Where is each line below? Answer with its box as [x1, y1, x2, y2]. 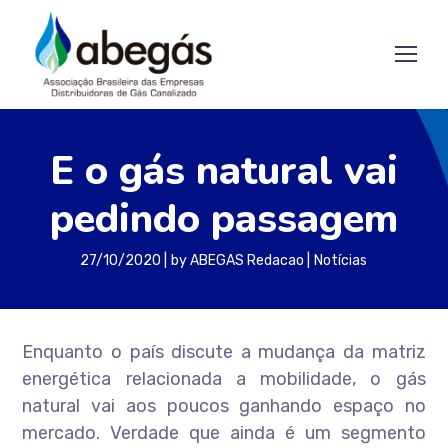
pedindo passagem [49, 192, 398, 246]
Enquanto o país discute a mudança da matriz [22, 341, 426, 363]
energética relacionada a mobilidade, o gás [22, 368, 426, 390]
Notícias [314, 252, 367, 269]
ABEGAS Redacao [190, 252, 304, 269]
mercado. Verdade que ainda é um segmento [22, 422, 426, 444]
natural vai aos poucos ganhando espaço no [22, 395, 426, 417]
